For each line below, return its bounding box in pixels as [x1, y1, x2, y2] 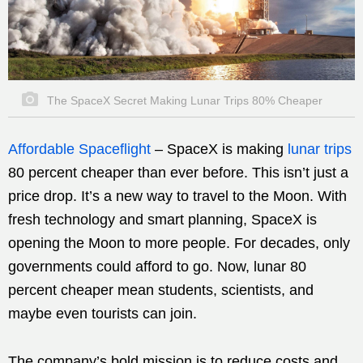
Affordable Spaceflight [8, 141, 151, 158]
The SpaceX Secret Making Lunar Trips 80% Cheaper [44, 94, 322, 108]
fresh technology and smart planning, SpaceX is [8, 211, 317, 228]
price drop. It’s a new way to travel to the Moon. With [8, 188, 347, 205]
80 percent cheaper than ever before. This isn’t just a [8, 164, 348, 181]
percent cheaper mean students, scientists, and [8, 282, 314, 299]
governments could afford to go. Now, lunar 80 [8, 258, 306, 275]
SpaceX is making [167, 141, 288, 158]
